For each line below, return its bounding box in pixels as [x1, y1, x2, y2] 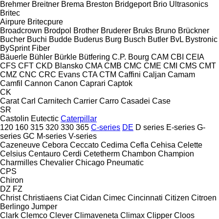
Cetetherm [84, 149, 120, 158]
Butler [148, 35, 168, 44]
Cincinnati [128, 193, 163, 202]
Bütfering [79, 52, 110, 61]
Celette [177, 140, 202, 149]
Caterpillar [61, 114, 97, 123]
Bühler [29, 52, 52, 61]
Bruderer [101, 26, 131, 35]
